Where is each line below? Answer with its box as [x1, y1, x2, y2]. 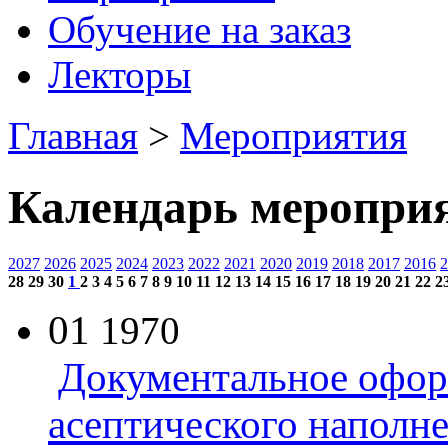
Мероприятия [180, 114, 407, 158]
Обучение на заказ [48, 8, 351, 52]
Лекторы [48, 53, 191, 97]
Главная [8, 114, 138, 158]
